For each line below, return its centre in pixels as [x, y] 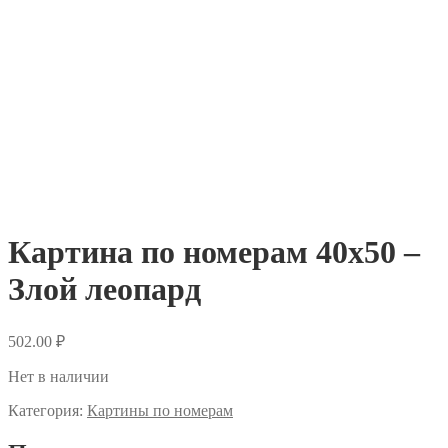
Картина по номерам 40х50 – [214, 252]
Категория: [47, 410]
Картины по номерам [160, 410]
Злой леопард [104, 289]
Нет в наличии [58, 376]
